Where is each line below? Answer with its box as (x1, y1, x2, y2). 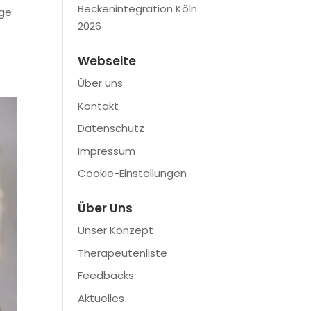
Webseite (77, 53, 136, 69)
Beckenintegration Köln (77, 1, 197, 16)
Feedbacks (77, 268, 134, 283)
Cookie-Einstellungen (77, 166, 187, 180)
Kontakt (77, 98, 119, 113)
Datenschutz (77, 121, 144, 135)
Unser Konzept (77, 223, 153, 237)
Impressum (77, 143, 135, 158)
